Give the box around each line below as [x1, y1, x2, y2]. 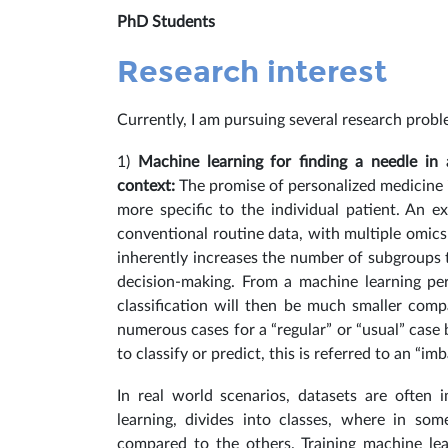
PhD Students [117, 14, 215, 30]
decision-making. [117, 274, 242, 290]
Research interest [117, 54, 387, 90]
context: [117, 178, 180, 194]
